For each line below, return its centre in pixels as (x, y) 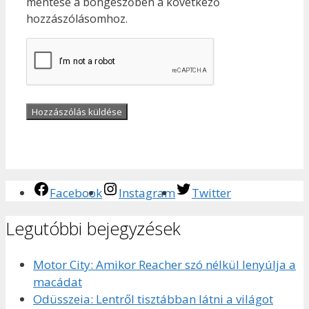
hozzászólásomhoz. (77, 19)
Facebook (76, 193)
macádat (58, 281)
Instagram (147, 193)
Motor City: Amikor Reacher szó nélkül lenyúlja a (165, 264)
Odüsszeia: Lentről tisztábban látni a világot (153, 299)
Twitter (211, 193)
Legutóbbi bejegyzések (93, 229)
